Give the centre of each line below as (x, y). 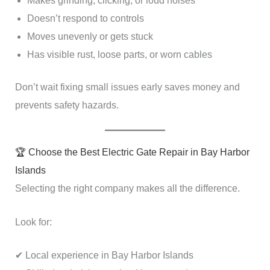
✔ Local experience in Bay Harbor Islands (104, 256)
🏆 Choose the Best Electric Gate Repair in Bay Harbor (132, 152)
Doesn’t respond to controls (85, 18)
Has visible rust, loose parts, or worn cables (119, 54)
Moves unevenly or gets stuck (90, 36)
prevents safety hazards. (67, 105)
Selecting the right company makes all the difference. (127, 189)
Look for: (33, 222)
